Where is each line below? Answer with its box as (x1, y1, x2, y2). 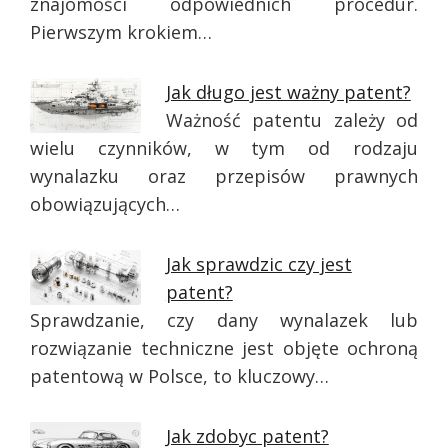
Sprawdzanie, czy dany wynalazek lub (30, 308, 418, 332)
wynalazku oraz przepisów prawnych (30, 164, 418, 188)
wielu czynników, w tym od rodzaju (30, 136, 418, 160)
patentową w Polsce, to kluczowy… (30, 364, 329, 388)
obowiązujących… (30, 192, 180, 216)
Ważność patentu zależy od (165, 108, 418, 132)
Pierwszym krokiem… (30, 20, 212, 44)
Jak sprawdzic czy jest (165, 252, 352, 276)
